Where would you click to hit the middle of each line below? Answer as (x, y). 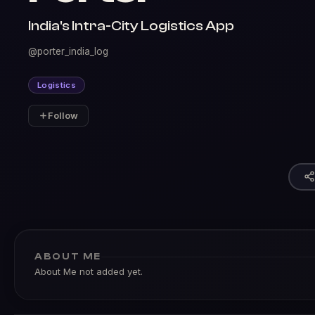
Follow (63, 116)
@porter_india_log (68, 51)
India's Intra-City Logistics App (131, 26)
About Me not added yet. (89, 271)
